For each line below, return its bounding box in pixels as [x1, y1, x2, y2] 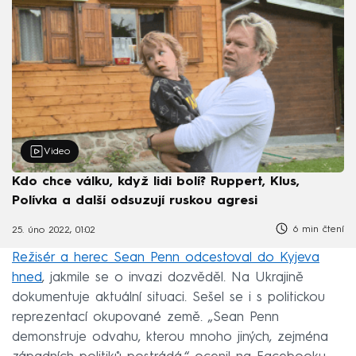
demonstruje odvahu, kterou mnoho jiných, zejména [12, 330, 328, 344]
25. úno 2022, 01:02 [12, 226, 95, 236]
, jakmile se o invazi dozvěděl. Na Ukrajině [42, 270, 304, 284]
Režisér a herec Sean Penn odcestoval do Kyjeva [12, 250, 319, 265]
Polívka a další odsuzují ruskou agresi [12, 194, 257, 207]
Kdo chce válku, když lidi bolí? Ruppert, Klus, [12, 175, 300, 188]
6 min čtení [289, 224, 344, 234]
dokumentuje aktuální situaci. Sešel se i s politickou [12, 290, 325, 304]
